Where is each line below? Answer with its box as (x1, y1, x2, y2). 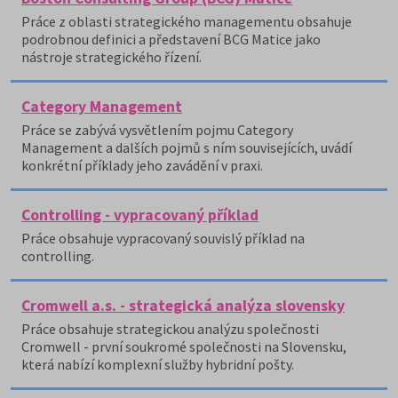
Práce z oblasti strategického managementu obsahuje (21, 12, 352, 30)
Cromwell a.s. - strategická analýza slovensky (21, 296, 345, 315)
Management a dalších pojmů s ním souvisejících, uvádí (21, 139, 352, 156)
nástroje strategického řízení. (21, 48, 202, 66)
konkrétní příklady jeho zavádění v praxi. (21, 156, 263, 174)
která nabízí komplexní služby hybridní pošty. (21, 355, 294, 373)
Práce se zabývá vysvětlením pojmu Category (21, 121, 293, 139)
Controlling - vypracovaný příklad (21, 205, 259, 225)
